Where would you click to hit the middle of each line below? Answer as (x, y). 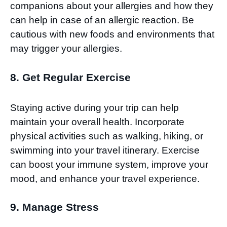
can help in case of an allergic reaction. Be (102, 20)
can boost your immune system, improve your (109, 164)
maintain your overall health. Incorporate (97, 122)
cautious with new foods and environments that (112, 34)
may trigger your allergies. (66, 49)
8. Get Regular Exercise (70, 77)
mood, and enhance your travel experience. (105, 178)
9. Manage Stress (54, 207)
